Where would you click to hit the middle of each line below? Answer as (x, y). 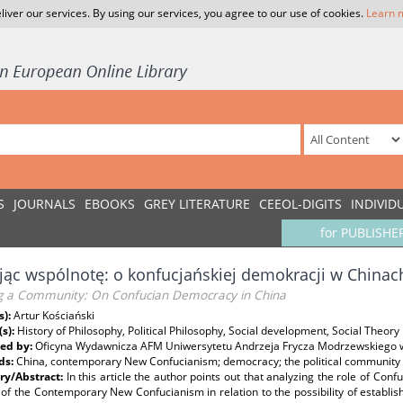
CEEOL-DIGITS (300, 204)
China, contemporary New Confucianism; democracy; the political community (208, 361)
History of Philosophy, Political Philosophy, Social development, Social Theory (208, 331)
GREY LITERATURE (197, 204)
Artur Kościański (54, 315)
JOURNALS (45, 204)
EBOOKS (110, 204)
